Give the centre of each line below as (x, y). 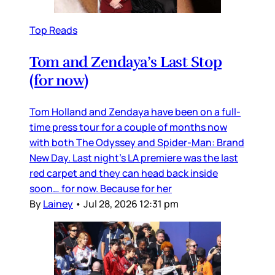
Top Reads (53, 30)
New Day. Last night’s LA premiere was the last (134, 158)
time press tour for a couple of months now (128, 127)
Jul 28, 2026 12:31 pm (131, 204)
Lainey (58, 204)
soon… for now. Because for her (101, 189)
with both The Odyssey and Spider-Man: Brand (137, 143)
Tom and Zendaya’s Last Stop (126, 62)
